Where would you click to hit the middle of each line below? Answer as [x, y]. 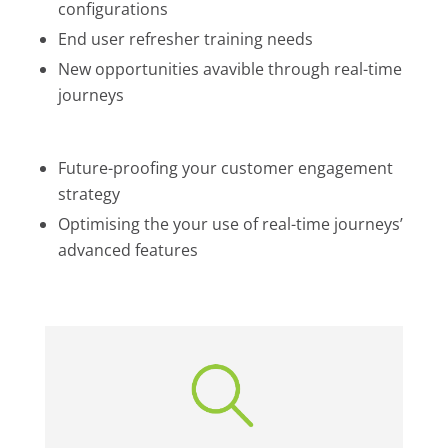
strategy [88, 193]
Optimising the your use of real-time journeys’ [230, 223]
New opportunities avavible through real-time [229, 68]
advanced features [127, 249]
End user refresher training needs [185, 38]
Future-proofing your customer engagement [225, 167]
